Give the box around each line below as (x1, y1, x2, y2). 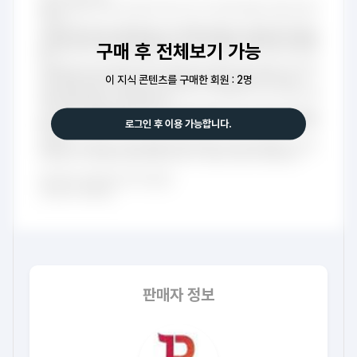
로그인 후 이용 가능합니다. (125, 117, 232, 130)
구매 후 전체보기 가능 (96, 39, 261, 63)
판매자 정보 (143, 285, 214, 304)
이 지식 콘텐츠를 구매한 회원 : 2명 (104, 73, 253, 86)
